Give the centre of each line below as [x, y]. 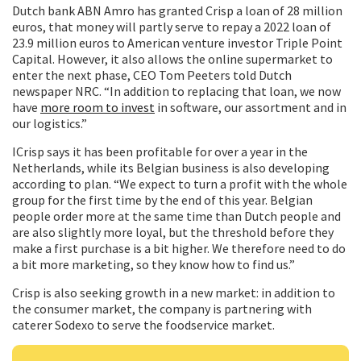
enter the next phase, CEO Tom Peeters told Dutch [152, 75]
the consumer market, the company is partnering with [162, 309]
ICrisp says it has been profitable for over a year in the [160, 152]
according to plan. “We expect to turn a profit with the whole [180, 184]
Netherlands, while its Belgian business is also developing [171, 168]
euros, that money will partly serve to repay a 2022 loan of [172, 27]
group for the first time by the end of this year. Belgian [162, 200]
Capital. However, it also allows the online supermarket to [172, 59]
